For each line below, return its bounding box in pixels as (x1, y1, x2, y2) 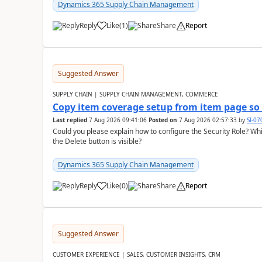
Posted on (148, 116, 177, 124)
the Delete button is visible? (52, 136, 142, 146)
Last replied (52, 116, 87, 124)
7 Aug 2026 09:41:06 (88, 116, 147, 124)
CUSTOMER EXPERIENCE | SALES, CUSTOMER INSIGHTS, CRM (52, 250, 220, 258)
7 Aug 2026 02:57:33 (178, 116, 237, 124)
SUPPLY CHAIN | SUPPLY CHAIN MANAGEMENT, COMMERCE (52, 90, 218, 98)
